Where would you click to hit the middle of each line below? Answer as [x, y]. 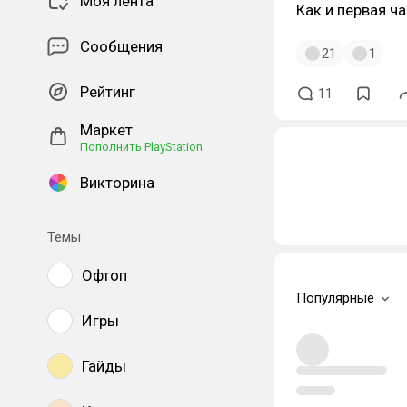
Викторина [117, 183]
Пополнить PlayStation [141, 147]
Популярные [335, 298]
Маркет [106, 130]
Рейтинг [108, 92]
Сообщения [121, 46]
